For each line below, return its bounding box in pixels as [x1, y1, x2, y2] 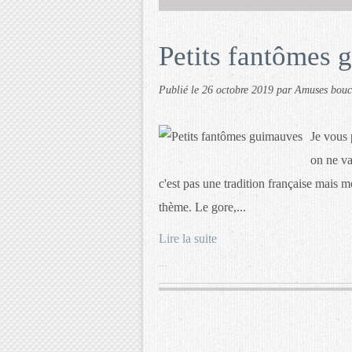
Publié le [159, 83, 202, 96]
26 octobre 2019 [202, 83, 277, 96]
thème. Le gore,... [159, 200, 246, 214]
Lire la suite [159, 232, 217, 245]
